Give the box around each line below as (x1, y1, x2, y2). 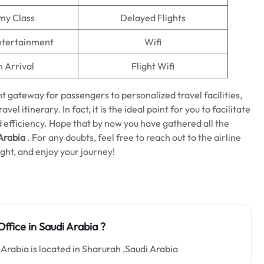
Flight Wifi (131, 60, 174, 72)
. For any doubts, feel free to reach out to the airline (25, 131, 241, 143)
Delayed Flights (120, 12, 186, 24)
